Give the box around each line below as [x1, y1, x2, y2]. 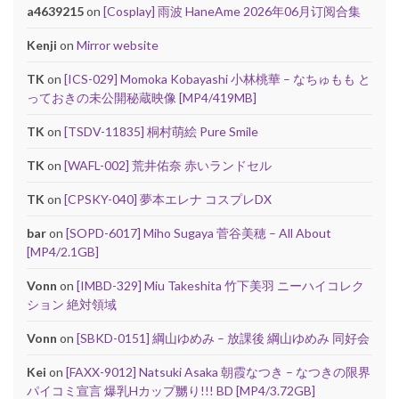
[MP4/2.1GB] [27, 243, 99, 259]
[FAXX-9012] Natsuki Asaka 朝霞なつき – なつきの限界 [66, 363, 370, 379]
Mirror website [77, 37, 159, 53]
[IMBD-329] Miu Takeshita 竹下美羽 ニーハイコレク [77, 277, 364, 293]
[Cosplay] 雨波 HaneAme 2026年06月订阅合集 [103, 3, 361, 19]
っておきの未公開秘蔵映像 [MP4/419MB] [27, 89, 256, 105]
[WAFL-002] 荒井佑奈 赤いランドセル [64, 157, 272, 173]
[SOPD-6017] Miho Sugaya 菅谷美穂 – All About [66, 224, 331, 240]
